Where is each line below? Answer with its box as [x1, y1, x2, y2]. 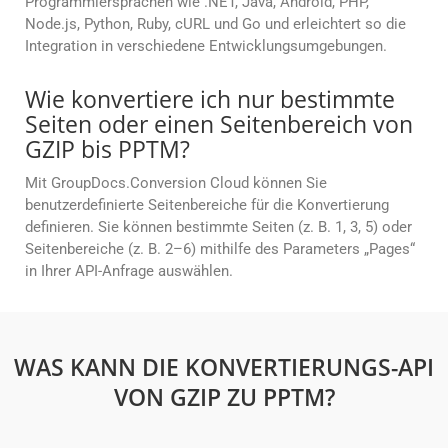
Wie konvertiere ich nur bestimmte [25, 83, 395, 116]
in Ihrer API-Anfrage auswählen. [25, 262, 233, 281]
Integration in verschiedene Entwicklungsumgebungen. [25, 37, 387, 56]
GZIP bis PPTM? [25, 133, 190, 166]
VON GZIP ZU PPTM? [113, 381, 335, 414]
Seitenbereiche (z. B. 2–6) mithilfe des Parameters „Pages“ [25, 240, 415, 259]
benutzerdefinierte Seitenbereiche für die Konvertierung [25, 196, 389, 215]
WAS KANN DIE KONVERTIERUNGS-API [14, 351, 434, 384]
